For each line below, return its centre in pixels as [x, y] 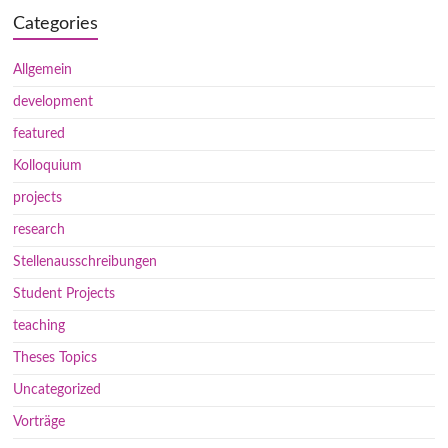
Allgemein [43, 69]
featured [39, 133]
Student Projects [64, 293]
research [39, 229]
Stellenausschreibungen [85, 261]
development [53, 101]
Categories [56, 23]
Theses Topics [55, 357]
